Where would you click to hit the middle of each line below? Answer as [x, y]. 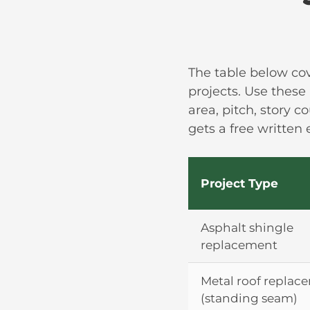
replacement [239, 244]
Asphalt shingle [247, 227]
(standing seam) [249, 298]
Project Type [239, 183]
